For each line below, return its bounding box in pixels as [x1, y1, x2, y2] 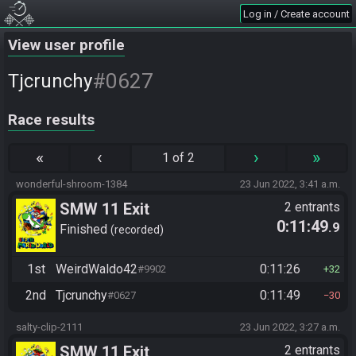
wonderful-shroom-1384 [16, 178, 127, 190]
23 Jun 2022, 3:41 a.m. [240, 178, 340, 190]
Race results [8, 111, 95, 129]
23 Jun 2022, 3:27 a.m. [240, 320, 340, 333]
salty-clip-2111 [16, 320, 83, 333]
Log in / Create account [243, 8, 350, 20]
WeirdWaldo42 [56, 261, 137, 277]
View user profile [8, 37, 125, 54]
